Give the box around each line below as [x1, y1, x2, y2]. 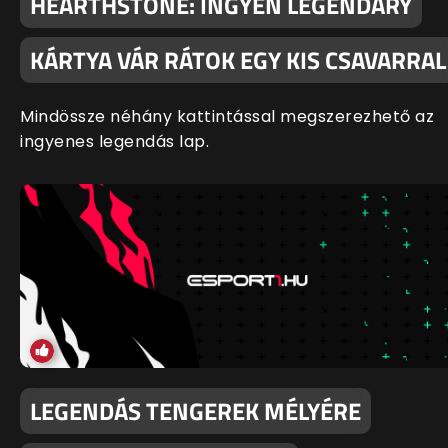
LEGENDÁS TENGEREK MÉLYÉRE [30, 392, 361, 429]
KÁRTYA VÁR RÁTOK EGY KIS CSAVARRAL [30, 42, 446, 79]
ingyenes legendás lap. [20, 130, 209, 154]
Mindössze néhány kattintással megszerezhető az [20, 105, 434, 129]
